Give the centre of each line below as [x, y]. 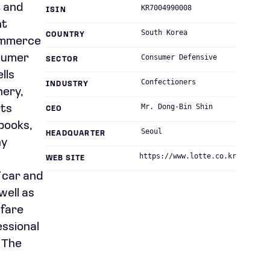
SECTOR [62, 60]
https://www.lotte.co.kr [188, 156]
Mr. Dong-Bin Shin [177, 107]
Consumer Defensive [179, 57]
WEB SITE [66, 159]
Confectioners [168, 82]
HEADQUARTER [76, 134]
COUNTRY [66, 35]
